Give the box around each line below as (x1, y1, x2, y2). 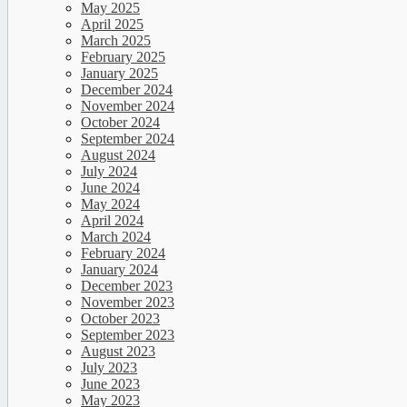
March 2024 (81, 229, 151, 245)
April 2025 (81, 16, 144, 33)
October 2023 (81, 311, 160, 327)
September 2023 (81, 327, 174, 343)
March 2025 (81, 33, 151, 49)
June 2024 (81, 180, 140, 196)
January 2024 (81, 262, 158, 278)
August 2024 (81, 147, 155, 164)
